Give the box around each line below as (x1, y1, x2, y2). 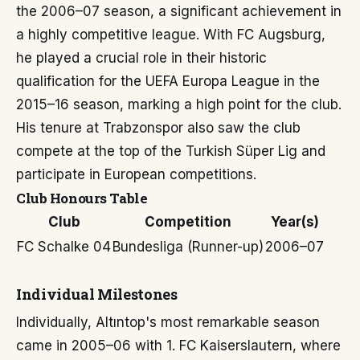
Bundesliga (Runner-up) (112, 239, 264, 256)
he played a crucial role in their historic (16, 50, 267, 67)
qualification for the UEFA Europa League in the (16, 73, 320, 90)
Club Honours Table (16, 189, 148, 208)
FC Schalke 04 (17, 239, 111, 256)
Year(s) (270, 214, 319, 231)
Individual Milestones (16, 284, 178, 305)
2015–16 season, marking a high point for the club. (16, 96, 342, 113)
